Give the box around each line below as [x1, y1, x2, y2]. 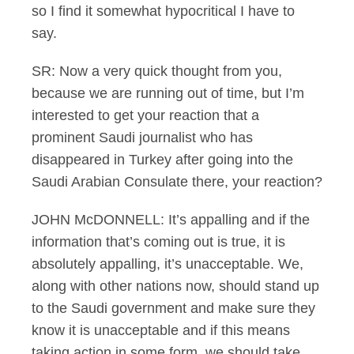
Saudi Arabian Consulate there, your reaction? [32, 174, 322, 190]
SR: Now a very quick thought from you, [32, 63, 282, 79]
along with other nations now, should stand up [32, 278, 319, 294]
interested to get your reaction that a [32, 107, 259, 123]
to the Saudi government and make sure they [32, 300, 315, 316]
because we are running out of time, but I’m [32, 85, 304, 101]
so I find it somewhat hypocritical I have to [32, 3, 295, 19]
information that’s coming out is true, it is [32, 234, 285, 250]
